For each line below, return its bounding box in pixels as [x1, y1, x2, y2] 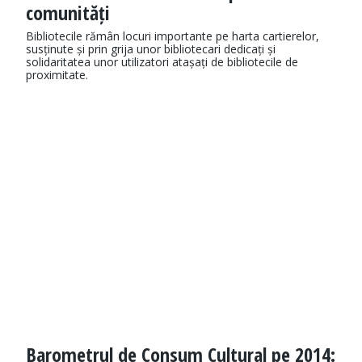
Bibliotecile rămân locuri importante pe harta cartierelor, [26, 28, 319, 44]
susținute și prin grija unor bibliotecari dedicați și [26, 41, 276, 57]
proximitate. [26, 67, 88, 83]
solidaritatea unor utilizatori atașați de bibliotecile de [26, 54, 298, 70]
